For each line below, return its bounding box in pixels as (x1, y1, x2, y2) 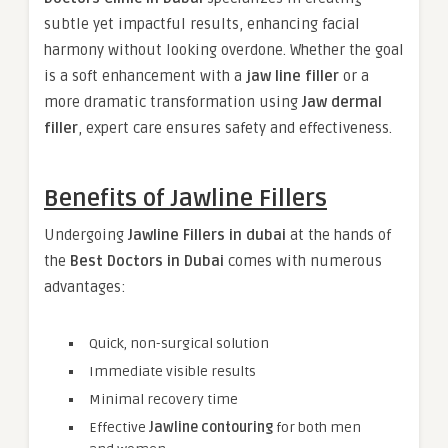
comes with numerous (224, 252, 382, 270)
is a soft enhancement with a (44, 67, 246, 85)
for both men (273, 419, 361, 436)
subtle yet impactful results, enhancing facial (44, 15, 360, 33)
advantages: (44, 278, 126, 296)
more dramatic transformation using (44, 93, 302, 111)
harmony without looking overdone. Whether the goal (44, 41, 404, 59)
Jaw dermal (302, 93, 382, 111)
